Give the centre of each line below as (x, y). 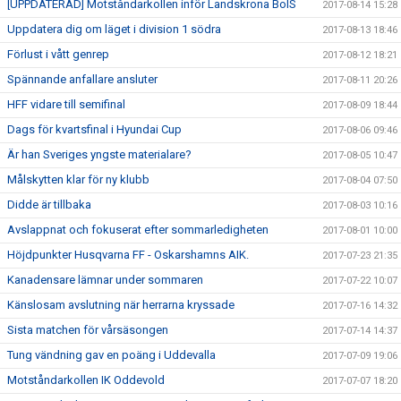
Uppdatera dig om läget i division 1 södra (114, 29)
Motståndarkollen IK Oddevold (86, 380)
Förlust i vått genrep (58, 54)
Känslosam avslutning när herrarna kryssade (121, 305)
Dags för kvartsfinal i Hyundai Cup (94, 129)
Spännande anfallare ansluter (82, 79)
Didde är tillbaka (49, 205)
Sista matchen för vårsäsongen (88, 330)
